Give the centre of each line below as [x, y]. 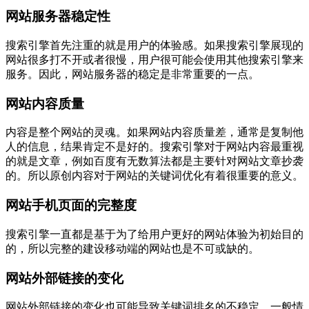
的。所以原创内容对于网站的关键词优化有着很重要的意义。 [154, 176]
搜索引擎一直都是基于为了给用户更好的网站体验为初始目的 [154, 234]
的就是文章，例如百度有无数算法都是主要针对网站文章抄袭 [154, 161]
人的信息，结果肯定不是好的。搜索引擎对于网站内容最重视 [154, 147]
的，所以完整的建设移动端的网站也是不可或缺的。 [132, 248]
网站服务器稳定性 [58, 17]
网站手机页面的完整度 [71, 206]
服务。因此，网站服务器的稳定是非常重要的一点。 [132, 74]
